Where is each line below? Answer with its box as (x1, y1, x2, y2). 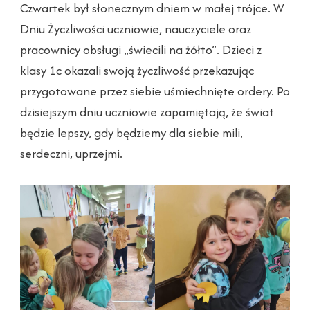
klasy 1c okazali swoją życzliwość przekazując (20, 62, 254, 80)
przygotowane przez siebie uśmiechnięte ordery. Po (20, 82, 290, 100)
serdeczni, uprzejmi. (20, 145, 122, 163)
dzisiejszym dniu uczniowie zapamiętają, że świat (20, 103, 274, 121)
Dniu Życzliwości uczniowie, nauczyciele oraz (20, 20, 251, 38)
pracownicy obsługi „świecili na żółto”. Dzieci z (20, 41, 262, 59)
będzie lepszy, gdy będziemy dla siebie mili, (20, 124, 243, 142)
